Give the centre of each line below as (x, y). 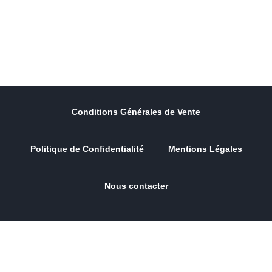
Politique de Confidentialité (87, 149)
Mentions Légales (205, 149)
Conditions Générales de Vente (136, 112)
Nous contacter (136, 186)
